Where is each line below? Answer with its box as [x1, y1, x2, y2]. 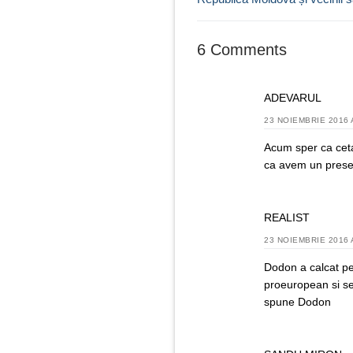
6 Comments [197, 41, 287, 59]
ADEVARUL [264, 91, 321, 104]
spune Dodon [264, 295, 331, 308]
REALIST [264, 210, 310, 224]
